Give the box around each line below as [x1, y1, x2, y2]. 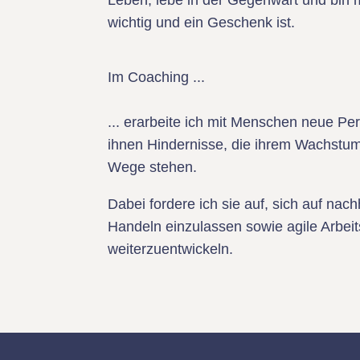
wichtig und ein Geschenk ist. [108, 14, 296, 31]
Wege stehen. [108, 159, 198, 175]
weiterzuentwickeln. [108, 241, 234, 257]
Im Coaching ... [108, 69, 206, 85]
